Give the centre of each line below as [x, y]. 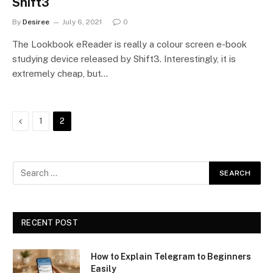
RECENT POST [50, 222]
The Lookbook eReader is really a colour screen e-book [129, 44]
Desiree [36, 22]
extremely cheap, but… [60, 73]
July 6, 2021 [82, 22]
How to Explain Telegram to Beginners [171, 256]
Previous [38, 120]
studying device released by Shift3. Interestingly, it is [124, 58]
